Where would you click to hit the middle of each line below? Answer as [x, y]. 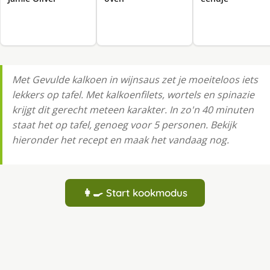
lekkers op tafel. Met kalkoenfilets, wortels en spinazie [133, 94]
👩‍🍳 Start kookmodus [135, 192]
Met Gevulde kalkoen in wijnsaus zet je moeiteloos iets [135, 79]
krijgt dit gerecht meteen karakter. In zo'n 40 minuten [133, 109]
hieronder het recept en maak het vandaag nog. [121, 140]
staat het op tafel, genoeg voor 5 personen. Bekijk [124, 124]
